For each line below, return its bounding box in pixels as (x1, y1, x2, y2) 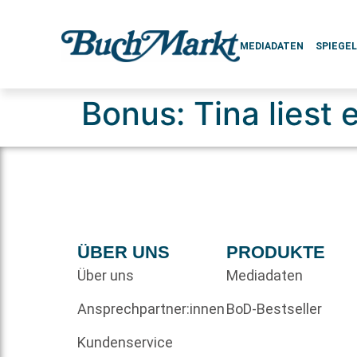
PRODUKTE (226, 242, 325, 262)
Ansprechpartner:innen (77, 300, 226, 317)
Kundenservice (77, 334, 174, 351)
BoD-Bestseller (226, 300, 322, 317)
